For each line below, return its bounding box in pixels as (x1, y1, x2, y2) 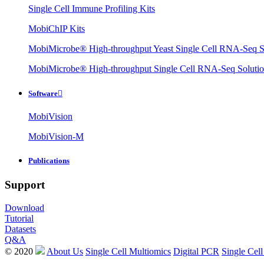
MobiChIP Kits (28, 24, 85, 34)
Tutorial (5, 213, 34, 223)
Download (5, 202, 44, 213)
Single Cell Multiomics (85, 246, 171, 256)
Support (5, 179, 45, 192)
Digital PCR (173, 246, 219, 256)
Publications (28, 156, 70, 165)
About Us (47, 246, 83, 256)
